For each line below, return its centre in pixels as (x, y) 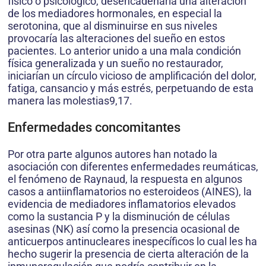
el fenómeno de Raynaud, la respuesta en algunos (125, 179)
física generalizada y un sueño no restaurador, (115, 64)
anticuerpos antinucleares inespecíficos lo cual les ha (132, 242)
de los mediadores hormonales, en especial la (115, 14)
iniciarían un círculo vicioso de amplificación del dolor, (132, 76)
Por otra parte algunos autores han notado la (113, 154)
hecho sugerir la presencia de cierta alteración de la (128, 254)
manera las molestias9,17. (70, 101)
